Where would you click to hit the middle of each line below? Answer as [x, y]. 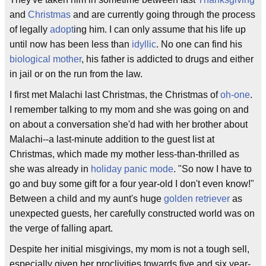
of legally [30, 29]
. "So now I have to [213, 169]
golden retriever [197, 199]
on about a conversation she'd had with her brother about [129, 124]
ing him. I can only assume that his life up [160, 29]
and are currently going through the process [163, 15]
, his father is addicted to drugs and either [167, 59]
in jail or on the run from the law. [76, 74]
